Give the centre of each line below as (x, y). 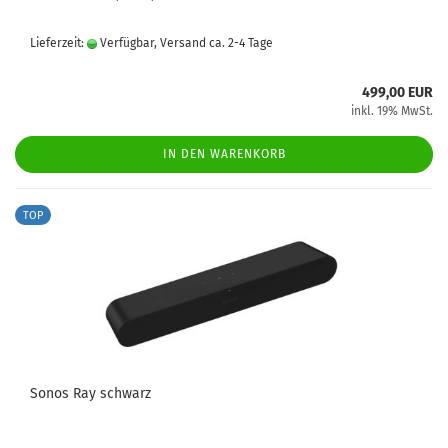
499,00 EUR (397, 92)
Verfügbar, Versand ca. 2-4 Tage (185, 43)
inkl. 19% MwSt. (392, 111)
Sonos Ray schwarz (90, 393)
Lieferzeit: (58, 43)
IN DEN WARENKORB (224, 154)
